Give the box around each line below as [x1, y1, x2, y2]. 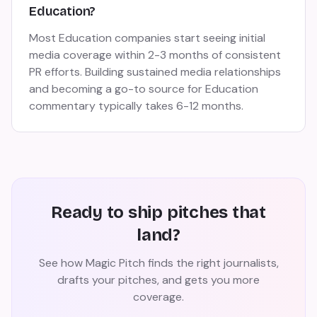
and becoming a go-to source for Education [29, 81, 258, 96]
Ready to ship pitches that [51, 202, 266, 222]
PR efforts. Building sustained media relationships [29, 64, 281, 79]
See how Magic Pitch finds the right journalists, [38, 255, 279, 270]
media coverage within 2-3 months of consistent [29, 47, 281, 62]
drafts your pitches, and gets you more [57, 272, 260, 287]
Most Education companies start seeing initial [29, 30, 265, 45]
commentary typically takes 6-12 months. [29, 98, 243, 113]
